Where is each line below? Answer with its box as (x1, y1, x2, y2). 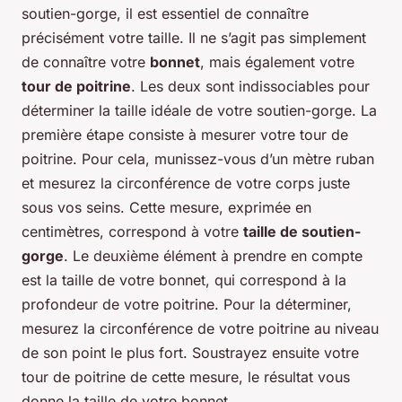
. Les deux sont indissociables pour (131, 76, 370, 95)
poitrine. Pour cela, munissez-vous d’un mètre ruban (22, 149, 374, 168)
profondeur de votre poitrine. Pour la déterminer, (22, 294, 352, 313)
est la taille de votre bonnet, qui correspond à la (22, 270, 346, 289)
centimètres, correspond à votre (22, 222, 243, 240)
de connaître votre (22, 52, 150, 71)
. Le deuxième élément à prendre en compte (64, 246, 363, 265)
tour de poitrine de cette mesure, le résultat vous (22, 367, 350, 386)
